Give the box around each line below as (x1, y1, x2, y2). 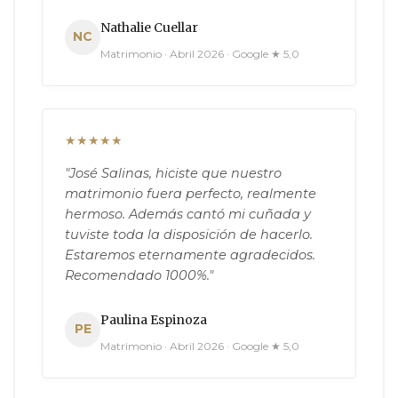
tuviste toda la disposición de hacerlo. (65, 226, 313, 243)
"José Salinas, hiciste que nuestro (65, 164, 282, 181)
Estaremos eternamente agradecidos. (65, 246, 315, 263)
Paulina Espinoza (100, 311, 207, 328)
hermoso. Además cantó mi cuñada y (65, 205, 311, 222)
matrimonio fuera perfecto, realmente (65, 185, 316, 202)
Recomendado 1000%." (65, 267, 213, 283)
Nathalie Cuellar (100, 19, 198, 36)
